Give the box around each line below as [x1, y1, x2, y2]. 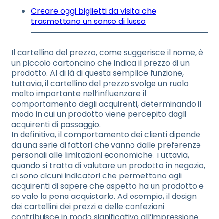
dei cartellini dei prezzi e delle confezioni [11, 201, 164, 212]
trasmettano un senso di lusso [31, 16, 146, 27]
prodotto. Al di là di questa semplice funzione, [11, 67, 184, 79]
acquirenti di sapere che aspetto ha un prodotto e [11, 180, 204, 192]
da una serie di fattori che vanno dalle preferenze [11, 139, 201, 151]
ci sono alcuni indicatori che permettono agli [11, 170, 182, 181]
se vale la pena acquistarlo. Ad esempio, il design [11, 191, 197, 202]
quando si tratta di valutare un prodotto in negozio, [11, 160, 205, 171]
